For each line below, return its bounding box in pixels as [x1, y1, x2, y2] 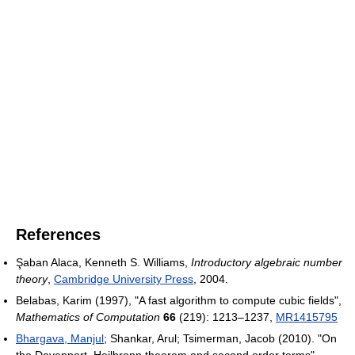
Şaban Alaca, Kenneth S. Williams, [16, 256, 191, 269]
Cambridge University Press [54, 273, 193, 286]
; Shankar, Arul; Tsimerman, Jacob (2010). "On [104, 332, 337, 345]
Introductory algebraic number [191, 256, 342, 269]
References [16, 226, 101, 244]
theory [16, 273, 48, 286]
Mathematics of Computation [16, 311, 160, 324]
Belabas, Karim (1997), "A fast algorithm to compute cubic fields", [16, 294, 342, 307]
